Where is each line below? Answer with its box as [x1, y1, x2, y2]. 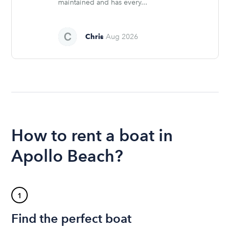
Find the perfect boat [11, 210, 132, 226]
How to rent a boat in [11, 125, 174, 145]
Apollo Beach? [11, 145, 124, 166]
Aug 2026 [106, 32, 139, 41]
